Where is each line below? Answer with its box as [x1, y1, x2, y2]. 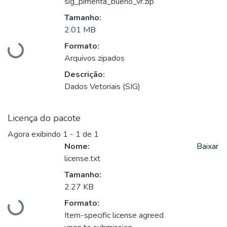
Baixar [197, 141, 219, 153]
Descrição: [64, 69, 105, 81]
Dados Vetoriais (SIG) [64, 81, 140, 93]
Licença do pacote [8, 112, 81, 125]
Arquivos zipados [64, 53, 125, 64]
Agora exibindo [8, 129, 63, 140]
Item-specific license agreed [64, 210, 164, 221]
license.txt [64, 153, 100, 165]
